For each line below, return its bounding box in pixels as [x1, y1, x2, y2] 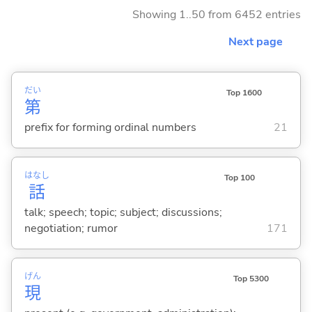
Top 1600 [226, 86, 262, 98]
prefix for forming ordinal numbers [24, 119, 196, 135]
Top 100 [224, 171, 255, 183]
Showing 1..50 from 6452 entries [132, 6, 301, 22]
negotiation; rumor [24, 220, 118, 236]
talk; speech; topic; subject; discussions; [24, 204, 222, 220]
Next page [228, 33, 283, 49]
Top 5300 [233, 273, 269, 285]
